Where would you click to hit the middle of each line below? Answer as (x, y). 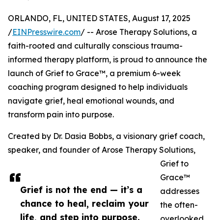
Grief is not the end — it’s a (81, 190)
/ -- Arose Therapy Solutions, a (139, 32)
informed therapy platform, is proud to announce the (108, 60)
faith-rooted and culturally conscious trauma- (95, 46)
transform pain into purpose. (61, 115)
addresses (180, 191)
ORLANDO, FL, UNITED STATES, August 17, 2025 (99, 18)
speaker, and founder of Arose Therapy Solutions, (102, 150)
